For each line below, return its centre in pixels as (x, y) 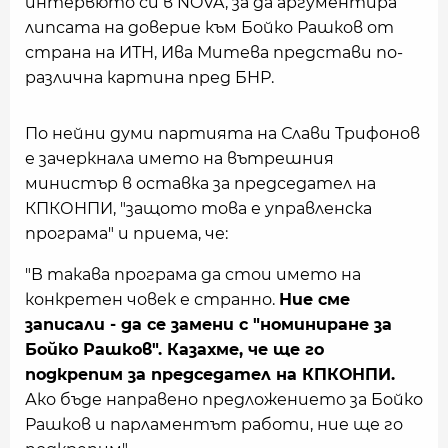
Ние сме (314, 299)
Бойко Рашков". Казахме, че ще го (174, 349)
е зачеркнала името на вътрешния (179, 158)
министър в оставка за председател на (200, 183)
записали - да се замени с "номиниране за (208, 324)
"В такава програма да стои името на (193, 274)
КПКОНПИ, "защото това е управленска (198, 208)
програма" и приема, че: (126, 233)
